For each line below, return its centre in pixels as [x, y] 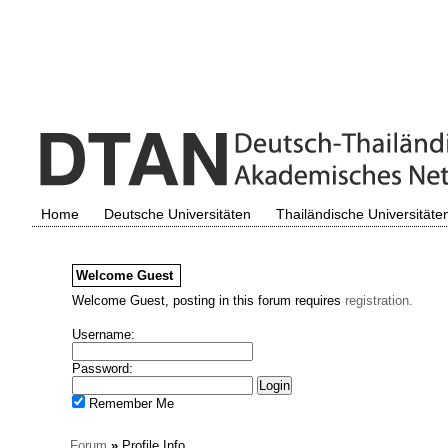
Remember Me [129, 403]
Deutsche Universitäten [177, 214]
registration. [378, 300]
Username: [103, 334]
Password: [102, 368]
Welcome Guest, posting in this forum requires [208, 300]
